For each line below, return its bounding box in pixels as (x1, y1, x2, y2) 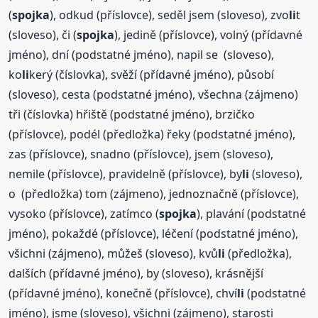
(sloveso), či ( (9, 26, 77, 43)
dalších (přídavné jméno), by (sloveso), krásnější (9, 265, 264, 281)
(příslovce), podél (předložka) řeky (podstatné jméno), (9, 126, 296, 142)
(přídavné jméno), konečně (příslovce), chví (9, 285, 238, 301)
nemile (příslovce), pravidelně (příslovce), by (9, 165, 243, 182)
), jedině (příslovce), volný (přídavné (114, 26, 303, 43)
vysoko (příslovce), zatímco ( (9, 205, 160, 221)
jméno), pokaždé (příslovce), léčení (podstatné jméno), (9, 225, 299, 241)
